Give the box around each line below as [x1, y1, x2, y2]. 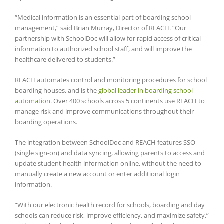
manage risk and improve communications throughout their [15, 106, 194, 116]
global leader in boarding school [98, 85, 193, 95]
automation [15, 96, 50, 105]
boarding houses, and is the [15, 85, 98, 95]
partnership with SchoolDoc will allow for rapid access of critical [15, 33, 201, 43]
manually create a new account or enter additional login [15, 169, 180, 178]
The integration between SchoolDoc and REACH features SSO [15, 137, 195, 147]
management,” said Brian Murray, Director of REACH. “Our [15, 23, 186, 32]
